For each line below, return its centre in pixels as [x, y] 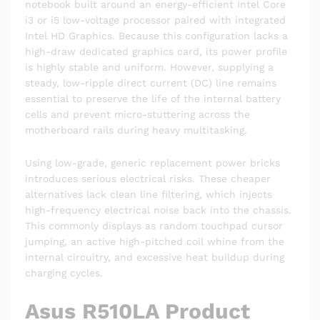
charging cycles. [64, 273]
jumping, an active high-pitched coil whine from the [155, 242]
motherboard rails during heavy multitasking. [136, 130]
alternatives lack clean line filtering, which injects [149, 195]
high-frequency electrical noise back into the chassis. [158, 210]
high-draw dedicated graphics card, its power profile [156, 52]
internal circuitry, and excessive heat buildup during [155, 257]
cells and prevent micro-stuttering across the [137, 115]
